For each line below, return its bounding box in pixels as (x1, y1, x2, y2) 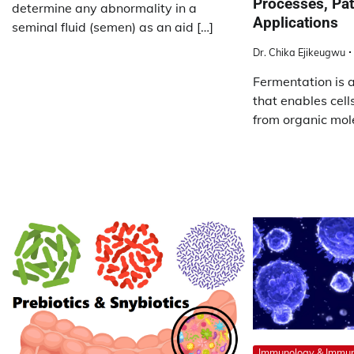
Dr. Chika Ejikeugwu (252, 45, 345, 58)
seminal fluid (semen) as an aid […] (12, 19, 213, 36)
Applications (252, 13, 338, 32)
